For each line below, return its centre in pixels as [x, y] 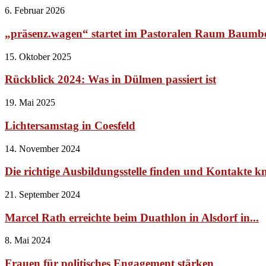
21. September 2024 [42, 194]
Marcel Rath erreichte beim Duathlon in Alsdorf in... [132, 217]
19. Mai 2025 [30, 103]
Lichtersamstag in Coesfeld [70, 125]
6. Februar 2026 [35, 11]
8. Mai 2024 [28, 240]
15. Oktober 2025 [38, 56]
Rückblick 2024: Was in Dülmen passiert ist [110, 80]
